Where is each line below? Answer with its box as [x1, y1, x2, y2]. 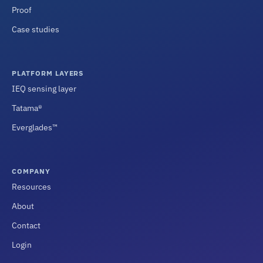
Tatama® [12, 103, 42, 114]
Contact [12, 220, 41, 231]
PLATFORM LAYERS [12, 69, 84, 78]
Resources [12, 181, 51, 193]
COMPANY [12, 167, 50, 176]
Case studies [12, 24, 59, 35]
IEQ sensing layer [12, 83, 76, 95]
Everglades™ [12, 122, 58, 133]
